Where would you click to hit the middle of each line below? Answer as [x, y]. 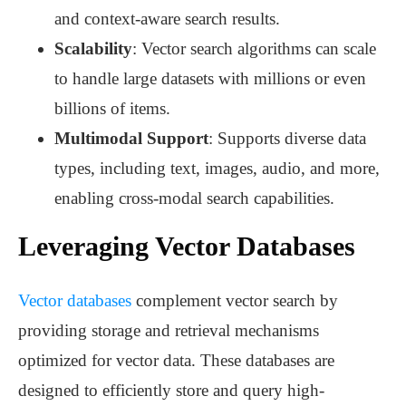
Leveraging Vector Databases [187, 246]
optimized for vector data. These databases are [176, 361]
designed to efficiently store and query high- [171, 391]
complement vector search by [235, 301]
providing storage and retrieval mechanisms [169, 331]
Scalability [93, 49]
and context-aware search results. [167, 19]
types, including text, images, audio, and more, [217, 169]
